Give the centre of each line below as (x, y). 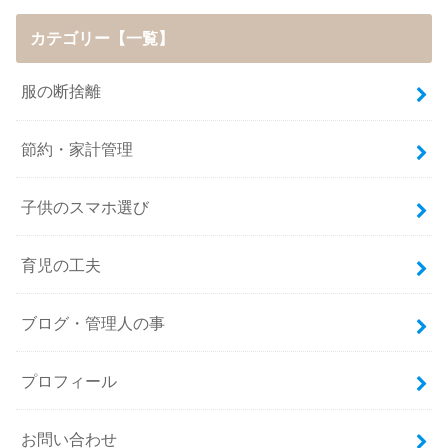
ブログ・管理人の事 (93, 322)
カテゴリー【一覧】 (101, 38)
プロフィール (69, 380)
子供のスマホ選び (85, 206)
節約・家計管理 (77, 148)
